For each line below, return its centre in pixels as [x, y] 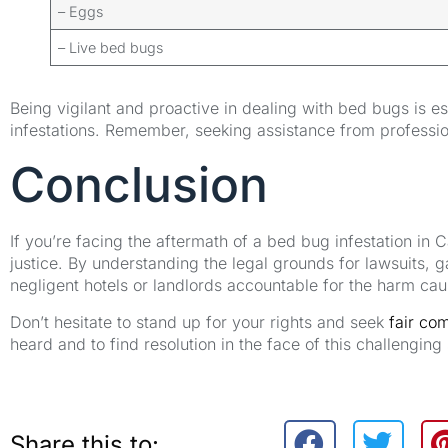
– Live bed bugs [111, 47]
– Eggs [81, 11]
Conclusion [139, 185]
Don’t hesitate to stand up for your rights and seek [199, 321]
